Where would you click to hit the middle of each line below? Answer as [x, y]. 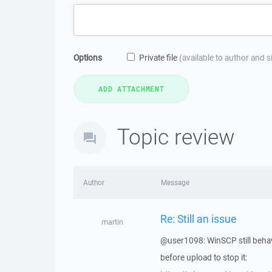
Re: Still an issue [198, 218]
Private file [159, 58]
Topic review [176, 136]
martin [112, 222]
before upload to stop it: [203, 257]
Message [175, 182]
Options [88, 58]
